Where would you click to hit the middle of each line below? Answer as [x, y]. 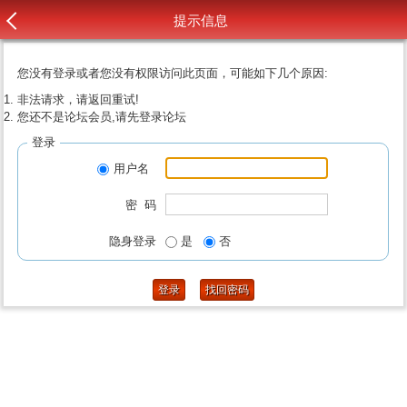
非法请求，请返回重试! [79, 99]
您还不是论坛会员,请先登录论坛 [102, 117]
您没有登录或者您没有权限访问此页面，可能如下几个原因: [173, 73]
